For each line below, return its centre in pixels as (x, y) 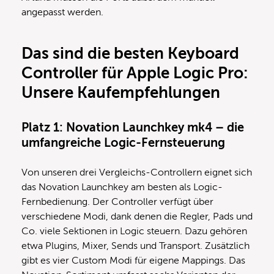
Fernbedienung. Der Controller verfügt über (117, 202)
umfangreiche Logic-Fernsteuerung (123, 143)
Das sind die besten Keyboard (130, 53)
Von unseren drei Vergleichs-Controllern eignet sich (137, 172)
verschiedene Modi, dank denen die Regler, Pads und (137, 216)
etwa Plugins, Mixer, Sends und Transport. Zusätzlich (135, 246)
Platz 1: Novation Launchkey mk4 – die (133, 127)
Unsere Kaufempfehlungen (121, 92)
